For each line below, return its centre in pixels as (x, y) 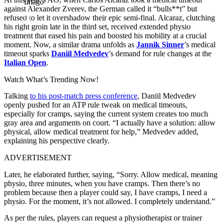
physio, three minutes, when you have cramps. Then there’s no (102, 183)
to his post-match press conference (84, 96)
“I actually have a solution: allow (164, 122)
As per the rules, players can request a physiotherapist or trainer (103, 218)
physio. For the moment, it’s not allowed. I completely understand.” (110, 201)
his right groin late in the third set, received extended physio (97, 26)
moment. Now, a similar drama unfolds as (70, 44)
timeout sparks (28, 53)
